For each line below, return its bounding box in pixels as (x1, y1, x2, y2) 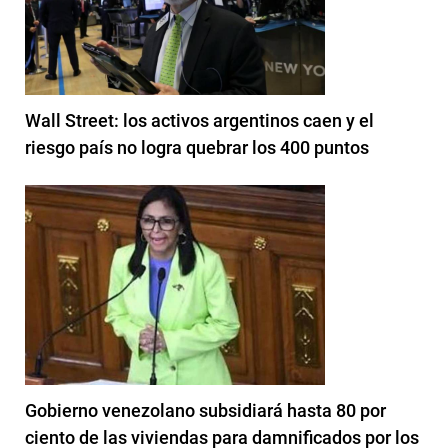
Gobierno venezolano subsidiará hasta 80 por (25, 399, 386, 421)
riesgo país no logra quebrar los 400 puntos (25, 136, 369, 158)
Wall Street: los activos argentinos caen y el (25, 109, 374, 131)
